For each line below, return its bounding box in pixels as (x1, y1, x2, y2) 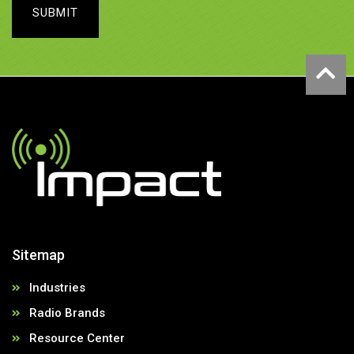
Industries (29, 280, 85, 295)
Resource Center (29, 330, 125, 345)
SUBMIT (32, 6, 78, 21)
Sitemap (12, 246, 65, 263)
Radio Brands (29, 305, 105, 320)
